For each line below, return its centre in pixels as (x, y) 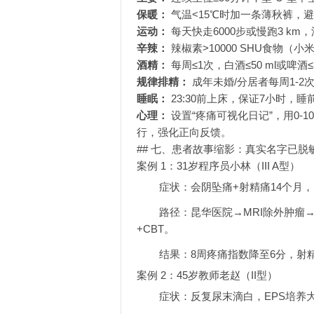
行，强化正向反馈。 (184, 132)
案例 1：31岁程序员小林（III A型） (218, 165)
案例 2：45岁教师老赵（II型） (207, 275)
